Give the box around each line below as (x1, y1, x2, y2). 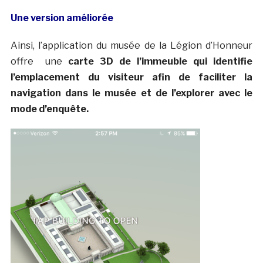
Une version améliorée (10, 12, 113, 23)
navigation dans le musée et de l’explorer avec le (10, 87, 253, 99)
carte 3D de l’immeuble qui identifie (68, 55, 253, 67)
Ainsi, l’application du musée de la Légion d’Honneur (10, 39, 253, 51)
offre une (10, 55, 68, 67)
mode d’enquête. (10, 103, 89, 114)
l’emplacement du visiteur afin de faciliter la (10, 71, 253, 83)
